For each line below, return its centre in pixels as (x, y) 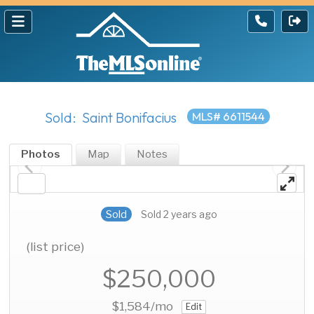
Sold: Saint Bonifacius (110, 118)
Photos (41, 155)
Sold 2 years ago (179, 214)
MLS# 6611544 (228, 116)
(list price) (56, 247)
